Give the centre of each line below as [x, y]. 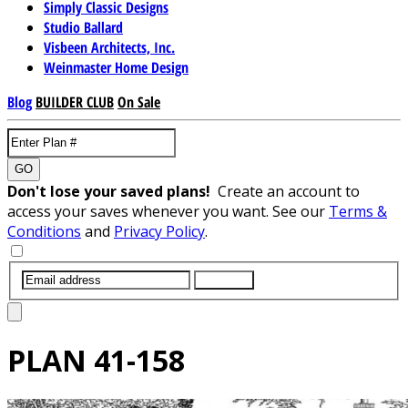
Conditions [44, 231]
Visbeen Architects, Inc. [109, 47]
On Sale [139, 102]
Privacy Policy [159, 231]
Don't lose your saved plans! [112, 191]
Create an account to [289, 191]
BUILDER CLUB [75, 102]
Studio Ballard [83, 27]
